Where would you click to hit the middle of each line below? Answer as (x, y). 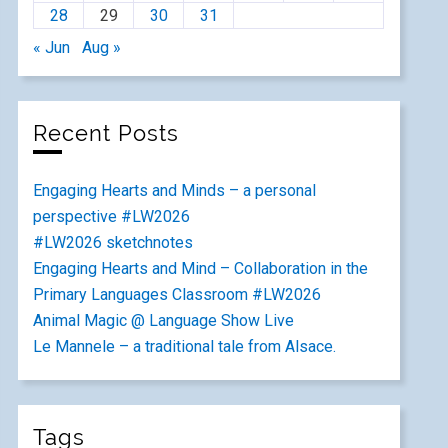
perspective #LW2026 (112, 216)
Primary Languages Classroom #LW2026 (177, 294)
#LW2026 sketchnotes (113, 242)
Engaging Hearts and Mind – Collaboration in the (201, 268)
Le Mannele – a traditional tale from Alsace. (185, 346)
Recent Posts (106, 133)
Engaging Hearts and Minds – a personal (175, 190)
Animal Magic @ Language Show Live (164, 320)
